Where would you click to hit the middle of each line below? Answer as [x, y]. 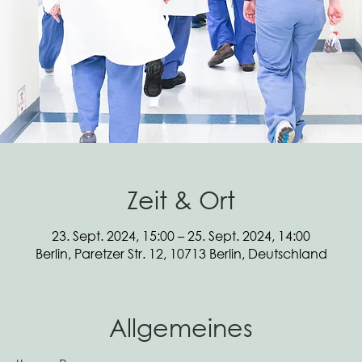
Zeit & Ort [181, 199]
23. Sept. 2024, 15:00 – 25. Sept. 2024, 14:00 [181, 236]
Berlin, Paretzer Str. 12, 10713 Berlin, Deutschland [181, 253]
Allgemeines [181, 327]
